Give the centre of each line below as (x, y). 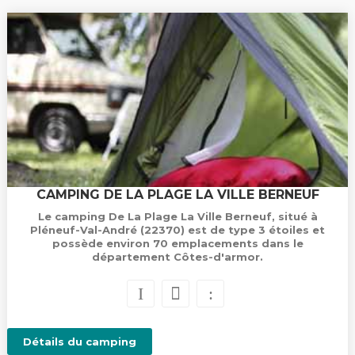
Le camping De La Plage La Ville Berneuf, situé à (177, 216)
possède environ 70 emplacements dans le (177, 243)
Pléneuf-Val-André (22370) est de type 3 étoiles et (177, 230)
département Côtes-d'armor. (177, 257)
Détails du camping (79, 342)
